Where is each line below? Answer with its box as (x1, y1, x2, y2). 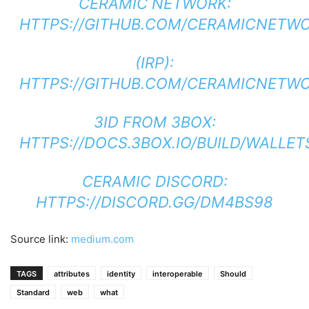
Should (220, 269, 246, 279)
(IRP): (135, 54, 174, 72)
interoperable (152, 269, 203, 279)
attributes (54, 269, 90, 279)
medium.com (71, 232, 134, 246)
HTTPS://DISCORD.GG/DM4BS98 (36, 193, 273, 211)
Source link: (10, 232, 71, 246)
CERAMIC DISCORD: (81, 172, 228, 190)
